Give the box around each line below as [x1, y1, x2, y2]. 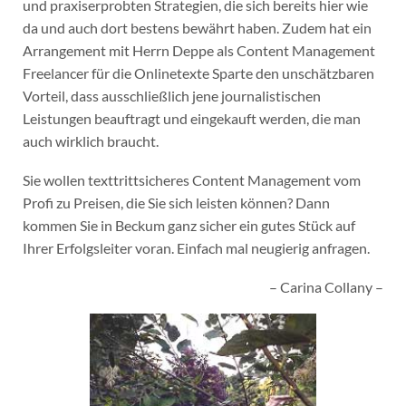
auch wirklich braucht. [22, 132, 159, 150]
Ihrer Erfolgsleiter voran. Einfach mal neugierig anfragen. [22, 238, 370, 256]
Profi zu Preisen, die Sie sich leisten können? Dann [22, 193, 330, 211]
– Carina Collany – [269, 277, 384, 295]
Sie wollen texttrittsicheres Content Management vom [22, 170, 361, 188]
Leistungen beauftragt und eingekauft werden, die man [22, 110, 361, 128]
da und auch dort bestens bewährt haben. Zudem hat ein [22, 19, 372, 37]
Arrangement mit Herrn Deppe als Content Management [22, 42, 375, 60]
